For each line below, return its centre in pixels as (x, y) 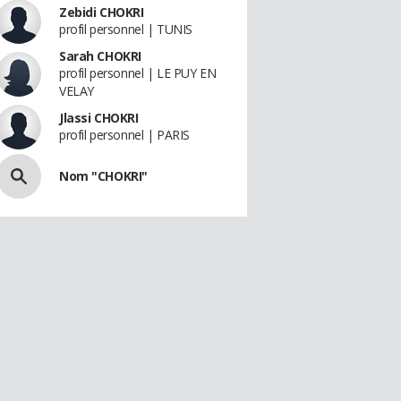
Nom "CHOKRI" (103, 176)
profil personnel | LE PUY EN (138, 73)
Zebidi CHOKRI (102, 12)
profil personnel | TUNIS (126, 29)
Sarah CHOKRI (100, 56)
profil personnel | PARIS (124, 135)
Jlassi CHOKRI (99, 118)
